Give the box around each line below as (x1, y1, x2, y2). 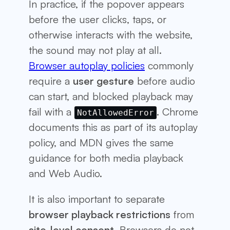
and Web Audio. (29, 166, 102, 180)
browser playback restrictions (29, 207, 170, 221)
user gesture (73, 74, 134, 87)
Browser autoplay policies (29, 59, 145, 72)
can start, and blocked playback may (29, 89, 193, 103)
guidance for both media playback (29, 151, 183, 164)
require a (29, 74, 73, 87)
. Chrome (157, 105, 198, 118)
